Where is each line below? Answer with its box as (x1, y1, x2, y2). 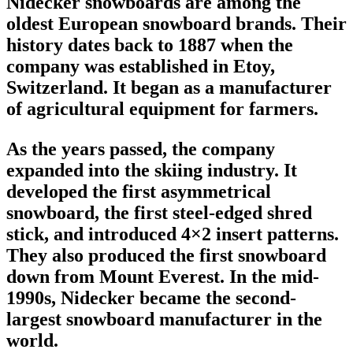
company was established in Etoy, (6, 55, 275, 76)
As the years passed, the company (6, 138, 275, 159)
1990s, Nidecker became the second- (6, 287, 296, 308)
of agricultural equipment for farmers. (6, 98, 318, 119)
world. (6, 329, 58, 351)
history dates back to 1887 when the (6, 34, 293, 55)
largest (6, 308, 66, 329)
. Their (292, 13, 347, 34)
